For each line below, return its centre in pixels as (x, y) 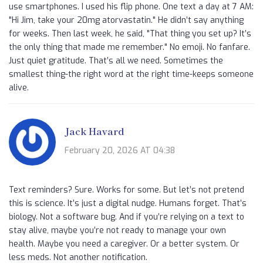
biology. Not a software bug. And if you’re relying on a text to (127, 217)
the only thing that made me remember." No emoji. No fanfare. (129, 48)
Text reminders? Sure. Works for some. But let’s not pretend (127, 190)
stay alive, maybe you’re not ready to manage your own (117, 231)
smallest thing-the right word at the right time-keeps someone (131, 75)
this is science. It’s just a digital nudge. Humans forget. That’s (128, 204)
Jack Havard (95, 131)
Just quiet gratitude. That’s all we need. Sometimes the (116, 61)
